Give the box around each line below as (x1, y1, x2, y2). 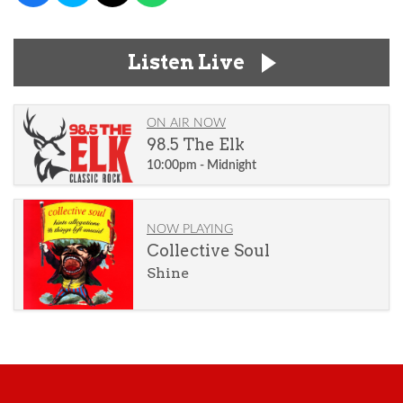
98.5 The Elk (146, 135, 245, 154)
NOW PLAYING (146, 223, 233, 236)
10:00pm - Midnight (146, 159, 256, 172)
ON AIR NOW (146, 117, 226, 130)
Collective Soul (146, 241, 270, 260)
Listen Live (127, 50, 245, 74)
